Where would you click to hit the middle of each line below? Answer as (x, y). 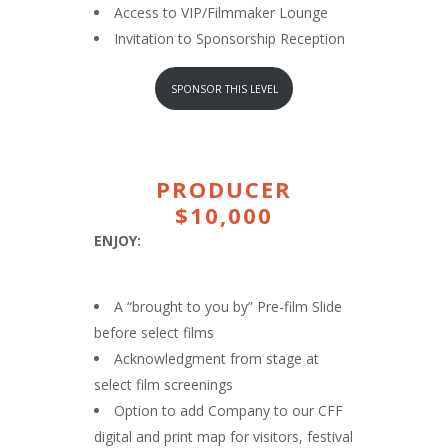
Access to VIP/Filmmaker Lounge (221, 12)
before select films (154, 333)
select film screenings (163, 385)
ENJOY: (117, 241)
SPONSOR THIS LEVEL (224, 88)
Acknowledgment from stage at (216, 359)
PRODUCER (224, 189)
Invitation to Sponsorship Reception (229, 38)
